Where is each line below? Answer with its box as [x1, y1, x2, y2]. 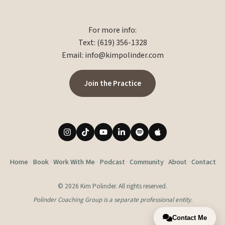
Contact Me [172, 213, 207, 221]
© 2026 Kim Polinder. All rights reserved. [58, 182, 167, 191]
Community [129, 157, 164, 168]
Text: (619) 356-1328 [78, 37, 147, 49]
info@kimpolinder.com [84, 50, 164, 61]
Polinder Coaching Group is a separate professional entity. [33, 195, 192, 205]
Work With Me [53, 157, 95, 168]
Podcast [99, 157, 125, 168]
